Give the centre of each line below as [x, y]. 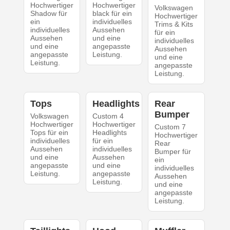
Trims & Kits [174, 24]
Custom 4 [108, 116]
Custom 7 [170, 127]
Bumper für [173, 152]
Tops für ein [49, 133]
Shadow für [49, 14]
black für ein [112, 14]
